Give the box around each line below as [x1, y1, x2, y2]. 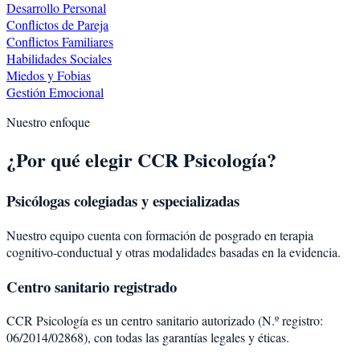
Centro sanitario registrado [6, 275, 177, 297]
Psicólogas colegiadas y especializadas [6, 190, 239, 212]
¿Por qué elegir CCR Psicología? [6, 145, 276, 174]
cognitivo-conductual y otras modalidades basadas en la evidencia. [6, 243, 341, 261]
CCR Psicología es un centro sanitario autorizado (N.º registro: [6, 312, 323, 329]
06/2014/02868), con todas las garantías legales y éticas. [6, 329, 289, 346]
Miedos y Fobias [6, 66, 91, 84]
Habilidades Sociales [6, 49, 112, 67]
